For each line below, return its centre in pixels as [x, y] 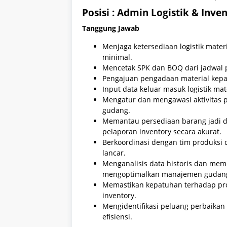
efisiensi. [117, 216]
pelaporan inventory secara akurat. [162, 131]
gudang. [116, 110]
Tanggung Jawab [111, 28]
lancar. [114, 153]
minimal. [117, 57]
